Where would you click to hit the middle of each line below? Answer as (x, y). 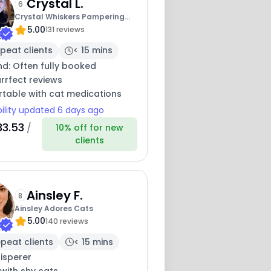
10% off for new (90, 128)
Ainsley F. (54, 195)
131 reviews (65, 30)
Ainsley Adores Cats (54, 208)
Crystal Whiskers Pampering (69, 17)
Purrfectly (34, 30)
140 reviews (67, 221)
